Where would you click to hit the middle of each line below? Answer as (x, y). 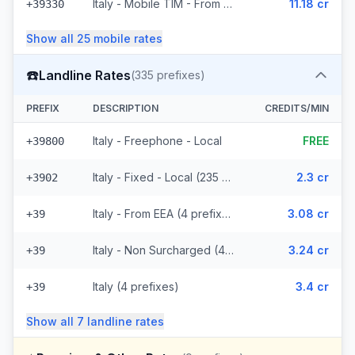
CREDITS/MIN (297, 108)
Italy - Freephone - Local (157, 141)
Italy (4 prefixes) (136, 286)
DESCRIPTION (126, 108)
